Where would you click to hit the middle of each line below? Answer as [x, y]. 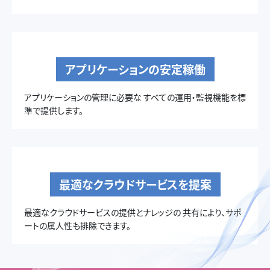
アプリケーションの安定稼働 [135, 69]
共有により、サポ [211, 212]
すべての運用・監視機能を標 [194, 97]
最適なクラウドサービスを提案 [135, 184]
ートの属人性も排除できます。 [77, 226]
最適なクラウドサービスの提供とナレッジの [102, 212]
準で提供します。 [54, 111]
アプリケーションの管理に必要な [83, 97]
